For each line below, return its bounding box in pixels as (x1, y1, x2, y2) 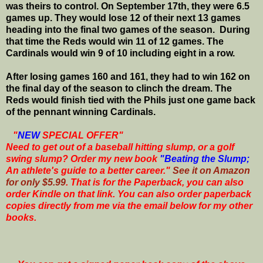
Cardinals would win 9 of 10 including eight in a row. (6, 48, 237, 58)
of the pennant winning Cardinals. (6, 106, 156, 117)
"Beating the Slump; (160, 153, 249, 164)
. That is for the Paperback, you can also (66, 177, 244, 187)
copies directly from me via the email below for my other (6, 200, 252, 211)
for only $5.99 (6, 177, 66, 187)
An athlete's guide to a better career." (6, 165, 173, 176)
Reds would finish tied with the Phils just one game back (6, 95, 255, 105)
